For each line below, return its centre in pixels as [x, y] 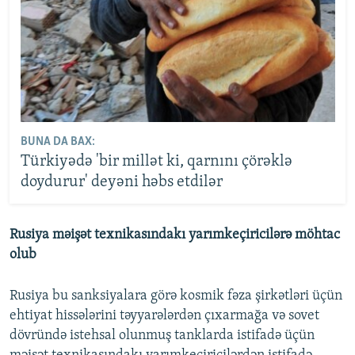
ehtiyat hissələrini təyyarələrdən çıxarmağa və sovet [164, 315]
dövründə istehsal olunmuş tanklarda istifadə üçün [162, 335]
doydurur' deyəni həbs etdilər [121, 183]
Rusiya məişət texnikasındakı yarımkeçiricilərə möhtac [175, 235]
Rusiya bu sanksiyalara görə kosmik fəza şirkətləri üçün [176, 296]
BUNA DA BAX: [57, 142]
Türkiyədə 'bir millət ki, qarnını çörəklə [156, 162]
